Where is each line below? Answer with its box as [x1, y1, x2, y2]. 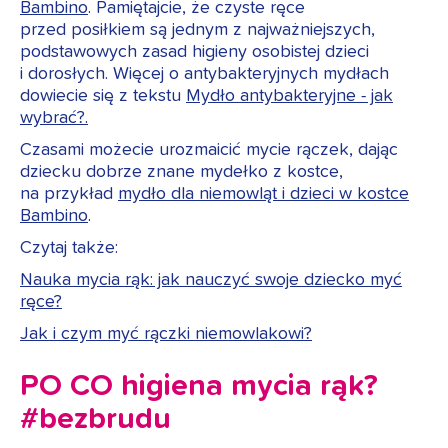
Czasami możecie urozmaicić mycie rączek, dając [20, 141, 398, 160]
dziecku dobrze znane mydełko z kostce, [20, 163, 343, 182]
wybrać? [20, 109, 85, 128]
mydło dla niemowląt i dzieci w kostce [118, 185, 409, 204]
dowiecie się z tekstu [20, 87, 186, 106]
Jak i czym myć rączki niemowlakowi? [20, 325, 312, 344]
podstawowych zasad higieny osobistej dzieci [20, 43, 369, 62]
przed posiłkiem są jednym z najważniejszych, [20, 21, 375, 40]
